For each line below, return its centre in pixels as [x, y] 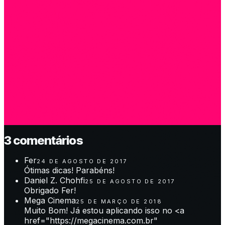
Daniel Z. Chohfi [54, 181]
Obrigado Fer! [50, 191]
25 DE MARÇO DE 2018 [119, 202]
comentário [44, 140]
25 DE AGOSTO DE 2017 [130, 182]
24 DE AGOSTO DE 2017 [82, 161]
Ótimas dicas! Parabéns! [69, 171]
